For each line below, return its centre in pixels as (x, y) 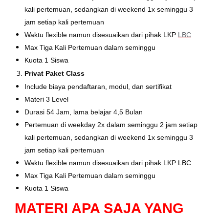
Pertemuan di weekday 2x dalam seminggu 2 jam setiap (111, 124)
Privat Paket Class (55, 73)
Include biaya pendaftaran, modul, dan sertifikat (98, 86)
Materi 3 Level (46, 99)
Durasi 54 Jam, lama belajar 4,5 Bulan (84, 112)
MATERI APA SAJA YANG (99, 208)
